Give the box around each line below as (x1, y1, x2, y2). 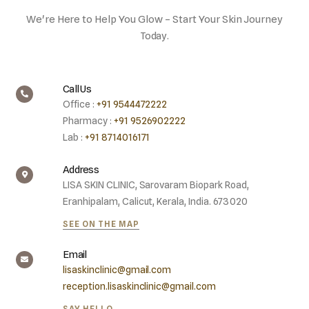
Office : (63, 99, 97, 110)
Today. (139, 30, 170, 43)
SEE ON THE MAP (63, 219, 139, 230)
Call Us (63, 83, 91, 96)
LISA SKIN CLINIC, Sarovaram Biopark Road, (63, 179, 249, 191)
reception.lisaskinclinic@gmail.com (63, 281, 217, 292)
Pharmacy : (63, 115, 114, 127)
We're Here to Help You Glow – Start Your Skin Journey (26, 13, 283, 26)
